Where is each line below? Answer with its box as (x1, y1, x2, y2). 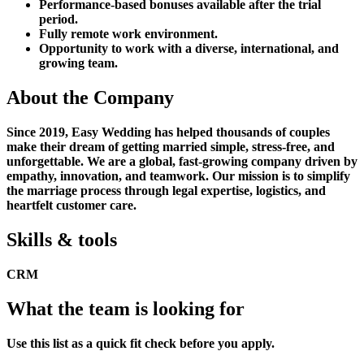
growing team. (39, 56, 118, 71)
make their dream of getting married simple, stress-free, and (6, 139, 335, 154)
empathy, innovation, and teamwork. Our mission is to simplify (6, 168, 350, 183)
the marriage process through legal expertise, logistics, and (6, 183, 326, 197)
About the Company (6, 87, 174, 109)
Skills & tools (6, 228, 117, 250)
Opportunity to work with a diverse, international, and (39, 41, 339, 56)
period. (39, 12, 78, 27)
